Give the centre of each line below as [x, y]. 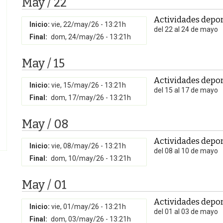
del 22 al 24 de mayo [186, 29]
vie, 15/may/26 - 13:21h [89, 85]
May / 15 [43, 63]
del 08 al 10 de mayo [186, 151]
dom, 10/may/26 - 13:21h [91, 158]
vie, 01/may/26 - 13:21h [89, 207]
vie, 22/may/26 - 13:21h [89, 24]
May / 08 [45, 124]
